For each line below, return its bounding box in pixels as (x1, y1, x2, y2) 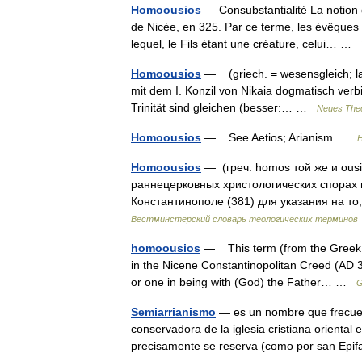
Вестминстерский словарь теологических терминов (131, 214, 358, 224)
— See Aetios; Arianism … (201, 131, 357, 144)
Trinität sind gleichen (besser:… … (131, 101, 317, 114)
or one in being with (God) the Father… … (131, 276, 356, 288)
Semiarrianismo (131, 305, 216, 318)
